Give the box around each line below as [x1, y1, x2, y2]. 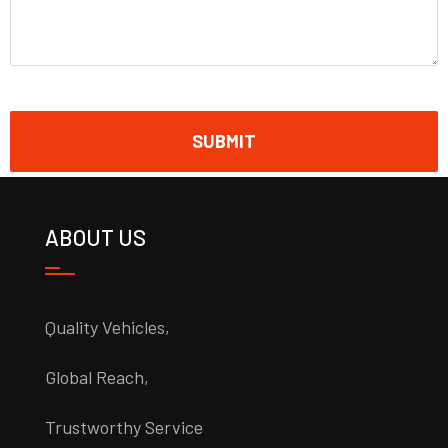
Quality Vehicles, [44, 316, 170, 339]
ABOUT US [44, 224, 146, 251]
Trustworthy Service [44, 416, 203, 439]
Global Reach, [44, 366, 149, 389]
